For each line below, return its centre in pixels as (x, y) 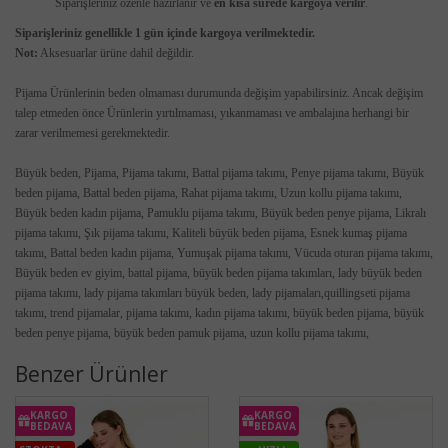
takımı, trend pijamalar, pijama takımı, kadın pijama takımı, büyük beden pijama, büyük (219, 313)
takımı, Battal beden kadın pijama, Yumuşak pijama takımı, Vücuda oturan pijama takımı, (224, 253)
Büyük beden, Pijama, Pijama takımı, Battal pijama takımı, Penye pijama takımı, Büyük (219, 173)
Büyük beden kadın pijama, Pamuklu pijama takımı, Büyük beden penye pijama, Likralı (220, 213)
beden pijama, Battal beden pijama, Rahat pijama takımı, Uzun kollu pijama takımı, (208, 193)
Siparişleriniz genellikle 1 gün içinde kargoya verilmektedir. (165, 33)
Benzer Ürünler (91, 374)
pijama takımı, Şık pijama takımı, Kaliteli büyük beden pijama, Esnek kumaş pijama (211, 233)
